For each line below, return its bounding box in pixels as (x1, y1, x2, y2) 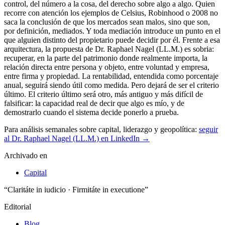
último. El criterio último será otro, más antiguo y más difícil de (4, 89, 203, 98)
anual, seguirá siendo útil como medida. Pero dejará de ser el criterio (4, 80, 219, 89)
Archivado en (4, 151, 47, 160)
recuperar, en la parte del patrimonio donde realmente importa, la (4, 53, 207, 62)
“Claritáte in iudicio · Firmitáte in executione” (4, 185, 148, 194)
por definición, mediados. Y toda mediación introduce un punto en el (4, 26, 220, 35)
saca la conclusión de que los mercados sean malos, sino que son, (4, 17, 210, 26)
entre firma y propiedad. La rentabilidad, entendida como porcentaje (4, 71, 218, 80)
